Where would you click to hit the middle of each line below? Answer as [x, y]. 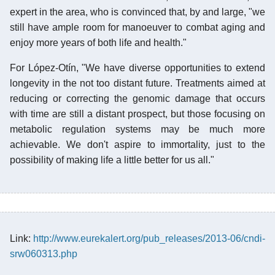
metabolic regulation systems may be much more [137, 129]
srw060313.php [44, 254]
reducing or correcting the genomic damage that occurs [137, 98]
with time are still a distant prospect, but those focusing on [137, 114]
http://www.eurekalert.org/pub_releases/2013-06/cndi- [149, 238]
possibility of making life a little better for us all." [112, 160]
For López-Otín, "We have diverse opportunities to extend [137, 68]
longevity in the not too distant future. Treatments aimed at [137, 83]
